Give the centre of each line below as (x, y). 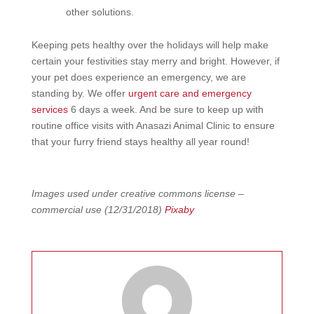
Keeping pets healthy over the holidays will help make (150, 45)
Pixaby (179, 210)
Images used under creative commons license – (137, 193)
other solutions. (100, 12)
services (49, 109)
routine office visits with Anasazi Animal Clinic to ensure (153, 125)
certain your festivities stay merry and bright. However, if (155, 61)
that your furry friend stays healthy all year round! (140, 142)
